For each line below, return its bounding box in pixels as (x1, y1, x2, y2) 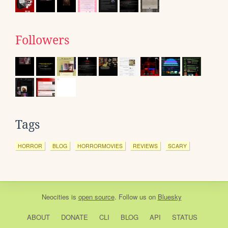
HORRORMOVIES (77, 142, 123, 150)
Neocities (41, 192, 69, 202)
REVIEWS (133, 142, 158, 150)
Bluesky (157, 192, 182, 202)
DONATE (61, 212, 88, 222)
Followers (15, 34, 69, 47)
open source (78, 192, 115, 202)
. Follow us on (114, 192, 158, 202)
